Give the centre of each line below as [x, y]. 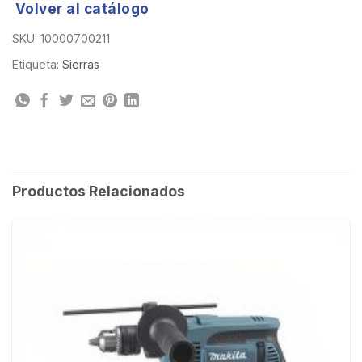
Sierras [81, 65]
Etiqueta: [37, 65]
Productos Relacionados [99, 191]
